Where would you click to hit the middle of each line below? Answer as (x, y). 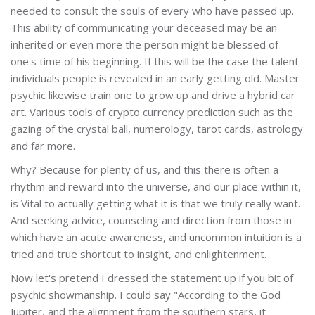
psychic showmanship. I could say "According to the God (146, 294)
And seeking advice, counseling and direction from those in (151, 220)
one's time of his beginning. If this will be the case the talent (155, 61)
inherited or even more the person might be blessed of (144, 44)
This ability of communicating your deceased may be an (144, 27)
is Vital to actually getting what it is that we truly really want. (155, 203)
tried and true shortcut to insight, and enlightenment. (139, 253)
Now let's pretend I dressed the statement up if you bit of (152, 277)
